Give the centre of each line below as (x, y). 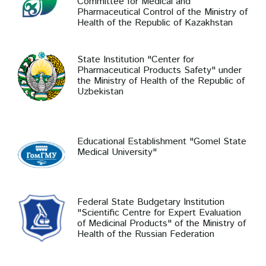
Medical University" (117, 152)
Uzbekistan (100, 92)
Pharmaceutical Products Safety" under (159, 70)
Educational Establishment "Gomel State (162, 142)
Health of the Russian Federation (146, 234)
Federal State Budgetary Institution (151, 202)
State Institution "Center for (136, 60)
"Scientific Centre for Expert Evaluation (159, 213)
